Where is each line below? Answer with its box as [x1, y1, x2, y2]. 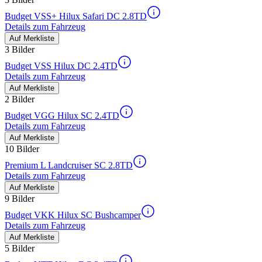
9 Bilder [5, 194, 35, 204]
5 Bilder [5, 243, 35, 254]
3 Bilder [5, 44, 35, 55]
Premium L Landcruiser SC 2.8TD [5, 160, 133, 171]
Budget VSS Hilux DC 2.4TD [5, 61, 118, 71]
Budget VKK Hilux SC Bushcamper [5, 210, 141, 220]
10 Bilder [5, 144, 39, 154]
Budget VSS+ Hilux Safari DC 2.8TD [5, 11, 147, 22]
